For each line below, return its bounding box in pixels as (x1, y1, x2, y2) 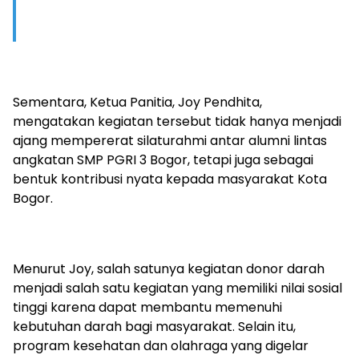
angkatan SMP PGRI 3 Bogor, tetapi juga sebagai (13, 150, 313, 169)
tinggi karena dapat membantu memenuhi (13, 297, 282, 317)
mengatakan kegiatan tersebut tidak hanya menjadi (13, 111, 341, 131)
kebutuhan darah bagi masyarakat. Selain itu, (13, 317, 296, 336)
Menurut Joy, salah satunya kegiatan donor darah (13, 259, 325, 278)
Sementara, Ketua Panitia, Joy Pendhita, (13, 92, 262, 111)
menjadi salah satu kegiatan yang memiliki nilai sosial (13, 278, 342, 297)
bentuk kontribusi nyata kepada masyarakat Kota (13, 169, 327, 188)
